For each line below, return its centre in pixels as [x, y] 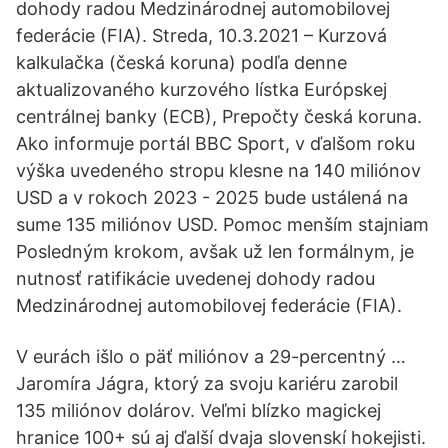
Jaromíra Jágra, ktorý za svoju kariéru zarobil [207, 383]
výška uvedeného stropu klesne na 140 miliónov [218, 170]
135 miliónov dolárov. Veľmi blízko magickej [198, 410]
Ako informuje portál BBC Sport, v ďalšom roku [215, 143]
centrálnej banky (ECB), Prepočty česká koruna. [219, 116]
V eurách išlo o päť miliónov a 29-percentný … [211, 356]
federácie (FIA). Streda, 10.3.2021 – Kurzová [201, 35]
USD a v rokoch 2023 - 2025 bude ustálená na [212, 197]
